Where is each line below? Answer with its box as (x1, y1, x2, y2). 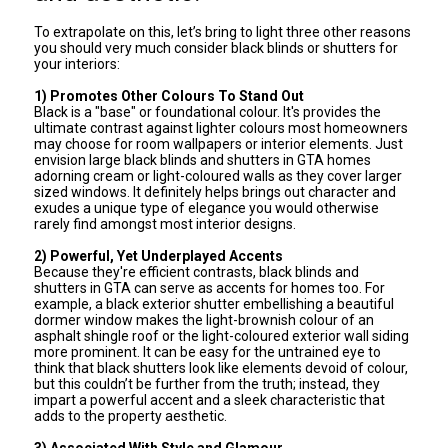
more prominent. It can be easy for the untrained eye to (34, 343, 382, 360)
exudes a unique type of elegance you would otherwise (34, 199, 380, 216)
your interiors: (34, 55, 121, 72)
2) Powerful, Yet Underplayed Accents (34, 247, 284, 264)
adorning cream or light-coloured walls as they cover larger (34, 167, 403, 184)
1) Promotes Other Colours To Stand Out (34, 87, 305, 104)
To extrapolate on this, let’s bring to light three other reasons (34, 23, 412, 40)
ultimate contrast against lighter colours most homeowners (34, 119, 409, 136)
